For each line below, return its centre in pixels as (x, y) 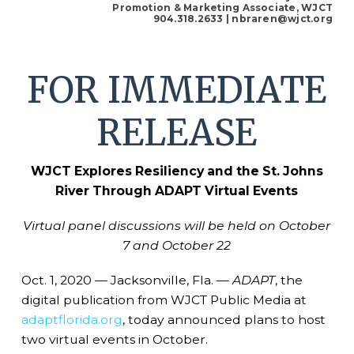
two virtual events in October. (114, 339)
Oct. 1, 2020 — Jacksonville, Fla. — (126, 280)
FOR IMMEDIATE (177, 90)
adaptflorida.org (72, 319)
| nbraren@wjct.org (278, 18)
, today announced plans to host (224, 319)
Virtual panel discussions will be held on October (177, 225)
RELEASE (177, 132)
